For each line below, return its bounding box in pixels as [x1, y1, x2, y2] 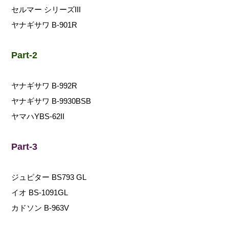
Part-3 [11, 142, 38, 152]
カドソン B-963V [11, 203, 70, 213]
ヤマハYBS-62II [11, 112, 65, 121]
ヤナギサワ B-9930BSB [11, 97, 91, 106]
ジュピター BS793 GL [11, 173, 87, 182]
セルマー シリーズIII [11, 5, 81, 14]
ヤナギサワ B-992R [11, 81, 78, 90]
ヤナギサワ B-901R [11, 20, 78, 30]
